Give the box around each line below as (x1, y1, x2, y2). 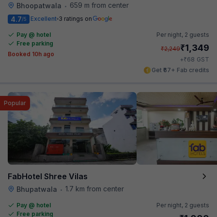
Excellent (31, 15, 57, 22)
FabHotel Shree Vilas (8, 171, 88, 181)
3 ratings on (59, 15, 92, 22)
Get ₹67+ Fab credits (152, 66, 209, 74)
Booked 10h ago (8, 50, 54, 58)
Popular (4, 99, 26, 107)
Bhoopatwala (16, 1, 62, 10)
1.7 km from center (65, 184, 124, 193)
